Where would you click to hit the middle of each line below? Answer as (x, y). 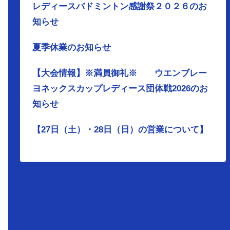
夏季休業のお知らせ (72, 47)
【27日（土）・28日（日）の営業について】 (120, 129)
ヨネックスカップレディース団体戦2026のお (120, 88)
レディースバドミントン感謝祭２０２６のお (120, 6)
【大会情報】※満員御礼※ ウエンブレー (120, 73)
